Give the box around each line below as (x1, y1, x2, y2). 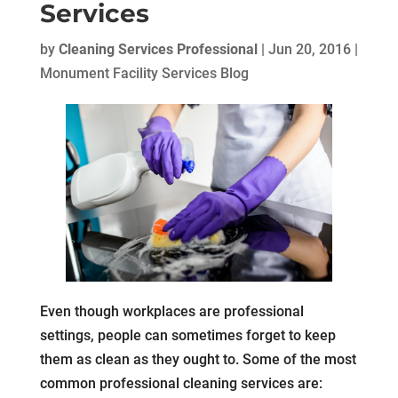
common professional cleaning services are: (39, 374, 322, 392)
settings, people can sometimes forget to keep (39, 326, 336, 344)
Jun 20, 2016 (267, 41, 351, 58)
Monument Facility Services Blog (39, 65, 249, 82)
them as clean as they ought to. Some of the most (39, 350, 356, 368)
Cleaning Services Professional (58, 41, 258, 58)
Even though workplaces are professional (39, 302, 304, 320)
